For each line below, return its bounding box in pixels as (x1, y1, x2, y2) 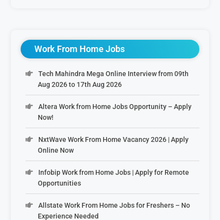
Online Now (38, 146, 74, 154)
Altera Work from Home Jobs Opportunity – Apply (38, 102, 192, 110)
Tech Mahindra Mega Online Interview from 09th (38, 69, 189, 78)
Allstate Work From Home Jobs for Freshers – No (38, 201, 190, 209)
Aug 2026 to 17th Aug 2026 (38, 80, 122, 88)
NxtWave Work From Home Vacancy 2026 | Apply (38, 135, 189, 143)
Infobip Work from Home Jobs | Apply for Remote (38, 168, 189, 176)
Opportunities (38, 179, 82, 187)
